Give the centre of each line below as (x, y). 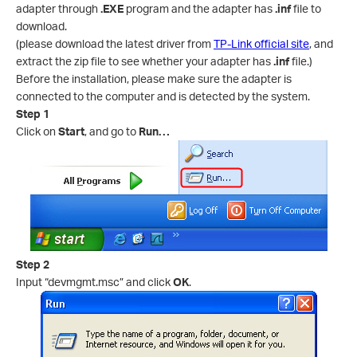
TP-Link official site (261, 44)
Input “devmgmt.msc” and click (94, 282)
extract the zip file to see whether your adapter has (143, 61)
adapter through (58, 9)
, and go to (112, 131)
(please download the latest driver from (115, 44)
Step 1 (33, 114)
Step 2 (33, 265)
